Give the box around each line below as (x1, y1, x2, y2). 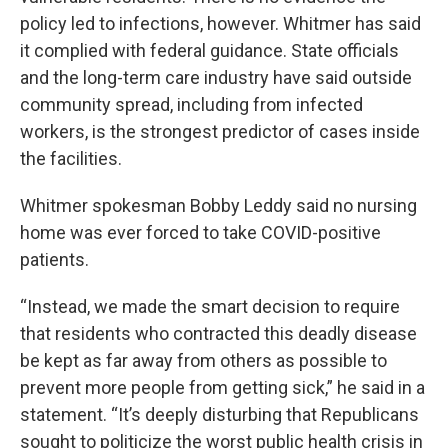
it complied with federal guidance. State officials (20, 39, 399, 61)
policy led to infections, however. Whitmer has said (20, 12, 421, 34)
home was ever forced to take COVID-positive (20, 221, 381, 243)
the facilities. (20, 147, 122, 169)
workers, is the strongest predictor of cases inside (20, 120, 420, 142)
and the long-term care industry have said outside (20, 66, 412, 88)
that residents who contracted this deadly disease (20, 322, 417, 344)
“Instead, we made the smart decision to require (20, 295, 400, 317)
